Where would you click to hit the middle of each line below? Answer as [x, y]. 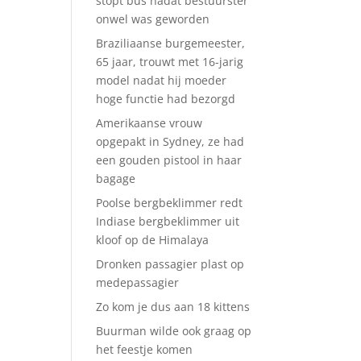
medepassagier [138, 282]
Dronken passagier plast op [170, 264]
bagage [116, 178]
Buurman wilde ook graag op [174, 331]
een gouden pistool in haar [169, 160]
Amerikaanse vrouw [149, 123]
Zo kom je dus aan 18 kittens [173, 307]
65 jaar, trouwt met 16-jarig [170, 62]
